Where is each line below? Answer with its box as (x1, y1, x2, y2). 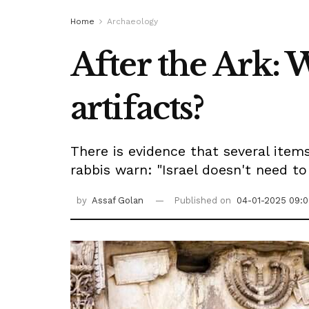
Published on (174, 195, 234, 206)
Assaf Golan (92, 195, 143, 206)
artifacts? (70, 88, 204, 128)
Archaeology (107, 16, 158, 26)
